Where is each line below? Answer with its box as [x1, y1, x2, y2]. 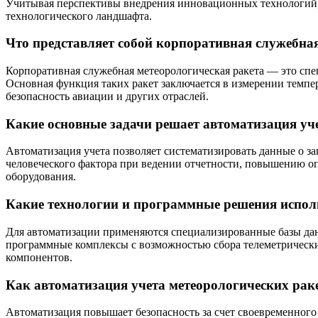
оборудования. [6, 170, 76, 183]
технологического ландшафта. [6, 9, 152, 22]
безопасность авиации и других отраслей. [6, 89, 209, 102]
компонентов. [6, 251, 72, 263]
